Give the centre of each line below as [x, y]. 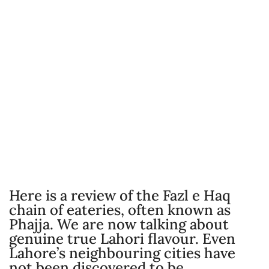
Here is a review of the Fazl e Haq [120, 196]
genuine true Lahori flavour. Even [122, 239]
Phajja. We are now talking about [119, 225]
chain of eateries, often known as [120, 210]
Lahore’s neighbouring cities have [122, 253]
